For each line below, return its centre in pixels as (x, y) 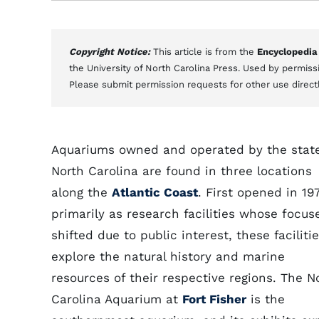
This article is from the (205, 52)
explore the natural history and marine (168, 256)
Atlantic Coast (155, 192)
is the (266, 299)
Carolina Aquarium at (117, 299)
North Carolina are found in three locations (182, 171)
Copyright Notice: (111, 52)
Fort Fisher (214, 299)
